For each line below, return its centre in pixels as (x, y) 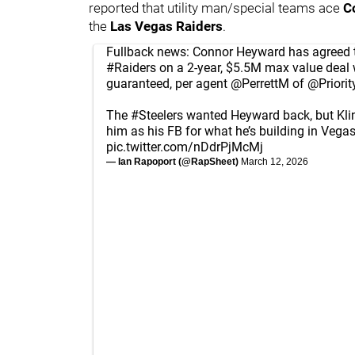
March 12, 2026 (275, 161)
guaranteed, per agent (168, 83)
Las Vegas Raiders (166, 26)
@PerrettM (260, 83)
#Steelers (157, 115)
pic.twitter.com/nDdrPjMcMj (185, 147)
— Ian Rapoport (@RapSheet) (174, 161)
